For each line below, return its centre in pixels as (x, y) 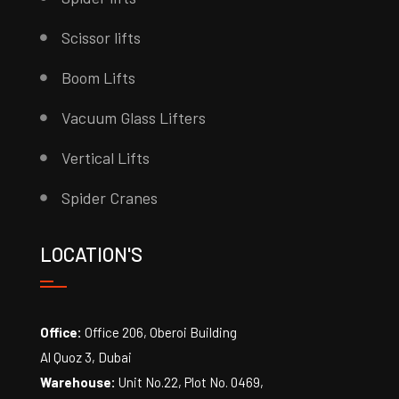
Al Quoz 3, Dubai (85, 357)
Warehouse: (79, 382)
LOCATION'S (91, 253)
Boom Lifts (98, 77)
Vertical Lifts (105, 157)
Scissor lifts (101, 37)
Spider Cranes (109, 197)
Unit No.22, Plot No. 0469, (191, 382)
